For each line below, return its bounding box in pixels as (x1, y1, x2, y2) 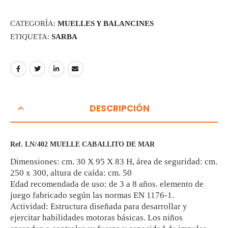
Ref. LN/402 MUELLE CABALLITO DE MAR (10, 140, 155, 148)
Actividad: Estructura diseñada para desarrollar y (10, 201, 187, 211)
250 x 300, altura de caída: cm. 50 (10, 167, 132, 178)
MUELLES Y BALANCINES (58, 19, 154, 27)
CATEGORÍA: (10, 19, 58, 27)
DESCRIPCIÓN (89, 102, 150, 115)
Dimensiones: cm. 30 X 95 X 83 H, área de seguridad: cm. (10, 156, 217, 166)
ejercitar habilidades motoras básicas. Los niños (10, 212, 183, 222)
